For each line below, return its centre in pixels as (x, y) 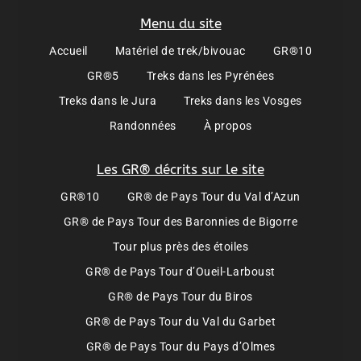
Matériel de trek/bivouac (180, 50)
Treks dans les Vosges (243, 100)
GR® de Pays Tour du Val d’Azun (214, 196)
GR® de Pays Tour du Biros (180, 296)
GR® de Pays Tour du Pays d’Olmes (180, 346)
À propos (228, 125)
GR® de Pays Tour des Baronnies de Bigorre (180, 221)
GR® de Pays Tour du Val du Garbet (180, 321)
